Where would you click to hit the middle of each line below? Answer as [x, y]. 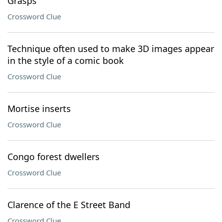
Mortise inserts [39, 109]
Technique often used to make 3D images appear [111, 49]
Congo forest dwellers [54, 157]
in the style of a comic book [66, 60]
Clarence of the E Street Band [69, 205]
